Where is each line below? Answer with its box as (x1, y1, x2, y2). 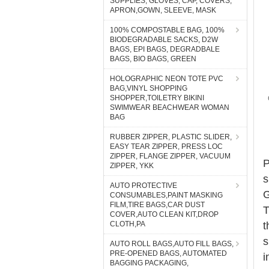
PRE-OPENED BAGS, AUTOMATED (110, 249, 227, 258)
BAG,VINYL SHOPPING (110, 84, 187, 92)
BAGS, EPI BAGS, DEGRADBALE (110, 45, 220, 53)
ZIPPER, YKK (110, 162, 154, 170)
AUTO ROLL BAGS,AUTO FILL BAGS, (110, 240, 234, 248)
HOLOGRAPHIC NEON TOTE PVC (110, 74, 223, 83)
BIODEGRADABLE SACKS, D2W (110, 35, 218, 44)
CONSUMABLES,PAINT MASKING (110, 191, 223, 199)
